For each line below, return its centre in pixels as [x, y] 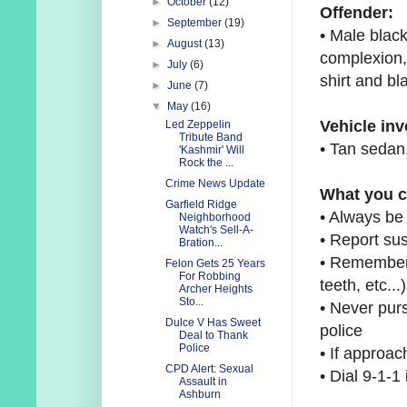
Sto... [191, 302]
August [186, 44]
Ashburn [199, 395]
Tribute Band [210, 138]
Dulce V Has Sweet [213, 323]
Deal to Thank [213, 336]
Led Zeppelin [198, 125]
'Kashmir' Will [211, 150]
